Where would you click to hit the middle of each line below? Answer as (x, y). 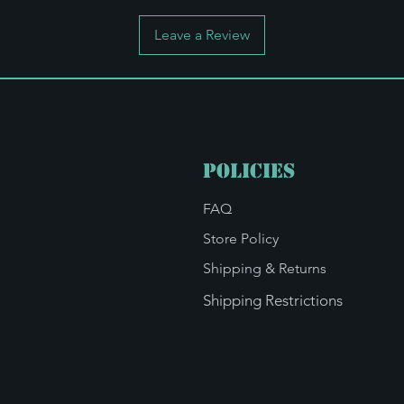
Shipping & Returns (264, 268)
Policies (248, 171)
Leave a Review (202, 35)
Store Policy (240, 239)
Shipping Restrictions (272, 300)
